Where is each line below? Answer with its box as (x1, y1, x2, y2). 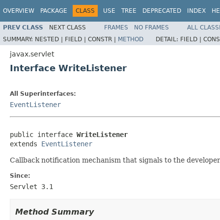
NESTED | (35, 35, 65, 43)
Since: (10, 172, 30, 179)
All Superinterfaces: (10, 90, 76, 97)
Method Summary (15, 207, 94, 217)
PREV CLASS (3, 24, 43, 31)
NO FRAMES (134, 24, 169, 31)
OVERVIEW (3, 7, 34, 14)
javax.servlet (10, 50, 54, 58)
